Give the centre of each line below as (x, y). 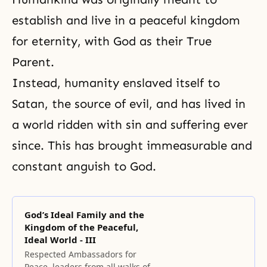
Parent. (33, 62)
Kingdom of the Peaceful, (81, 227)
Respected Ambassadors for (80, 254)
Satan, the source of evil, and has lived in (129, 104)
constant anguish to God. (84, 166)
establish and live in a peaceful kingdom (126, 20)
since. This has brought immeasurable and (132, 145)
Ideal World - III (60, 240)
